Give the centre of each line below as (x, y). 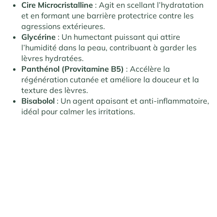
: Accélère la (147, 69)
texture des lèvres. (55, 90)
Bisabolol (38, 101)
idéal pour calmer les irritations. (78, 112)
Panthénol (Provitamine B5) (73, 69)
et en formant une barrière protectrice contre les (108, 16)
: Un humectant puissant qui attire (118, 37)
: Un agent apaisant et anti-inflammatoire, (132, 101)
